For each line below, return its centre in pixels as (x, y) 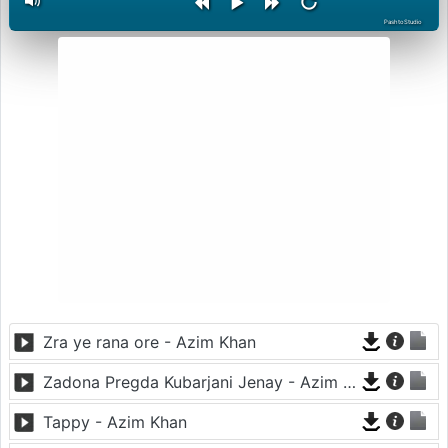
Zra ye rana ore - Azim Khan (149, 341)
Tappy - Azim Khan (115, 421)
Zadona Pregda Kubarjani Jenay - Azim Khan (349, 381)
